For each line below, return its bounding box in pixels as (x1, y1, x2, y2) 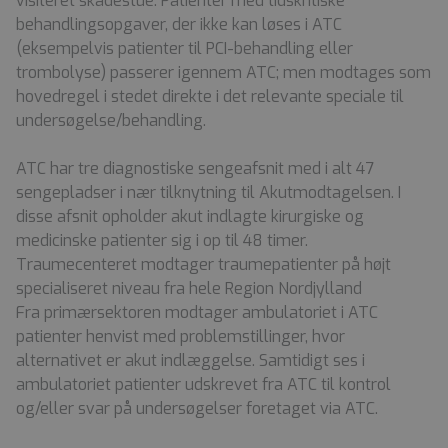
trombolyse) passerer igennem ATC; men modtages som (16, 61, 431, 83)
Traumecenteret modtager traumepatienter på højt (16, 253, 391, 275)
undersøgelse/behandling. (16, 109, 206, 131)
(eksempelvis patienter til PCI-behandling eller (16, 37, 353, 59)
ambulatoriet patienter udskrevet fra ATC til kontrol (16, 373, 391, 395)
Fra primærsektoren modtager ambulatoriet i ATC (16, 301, 378, 323)
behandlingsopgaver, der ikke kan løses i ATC (16, 13, 342, 35)
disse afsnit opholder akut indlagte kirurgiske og (16, 205, 364, 227)
